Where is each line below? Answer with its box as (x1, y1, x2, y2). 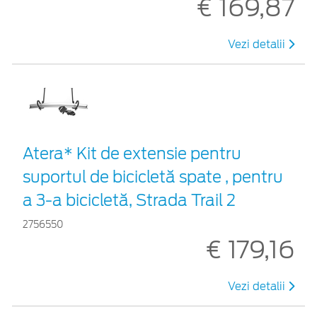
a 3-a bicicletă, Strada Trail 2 (23, 190, 236, 209)
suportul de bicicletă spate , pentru (23, 167, 283, 186)
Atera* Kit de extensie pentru (23, 144, 241, 163)
